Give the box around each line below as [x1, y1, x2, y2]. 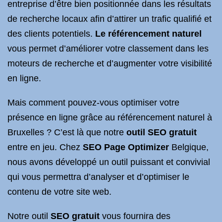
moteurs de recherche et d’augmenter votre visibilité [7, 58, 212, 68]
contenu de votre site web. [7, 187, 111, 197]
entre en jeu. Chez [7, 142, 83, 152]
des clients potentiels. [7, 29, 95, 39]
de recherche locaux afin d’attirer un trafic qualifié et [7, 14, 212, 24]
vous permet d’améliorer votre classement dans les [7, 44, 209, 54]
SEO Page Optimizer [83, 142, 169, 152]
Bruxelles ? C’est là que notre [7, 127, 126, 137]
